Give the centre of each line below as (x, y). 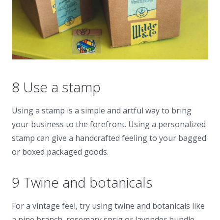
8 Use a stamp (56, 87)
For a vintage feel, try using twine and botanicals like (108, 206)
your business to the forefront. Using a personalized (109, 124)
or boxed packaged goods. (60, 151)
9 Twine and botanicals (82, 182)
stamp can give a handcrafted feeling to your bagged (109, 138)
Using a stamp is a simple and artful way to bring (102, 110)
